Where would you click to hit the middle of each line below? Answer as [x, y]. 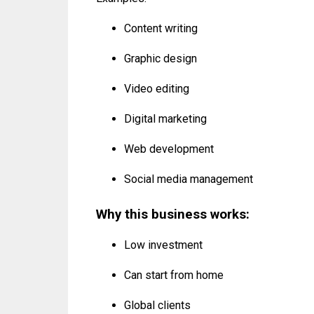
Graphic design [161, 59]
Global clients [157, 306]
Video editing [157, 89]
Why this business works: [173, 215]
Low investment [163, 245]
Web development [169, 149]
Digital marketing [165, 119]
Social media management [189, 179]
